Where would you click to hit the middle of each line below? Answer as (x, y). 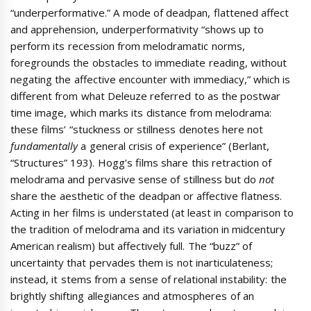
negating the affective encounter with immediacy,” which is (151, 79)
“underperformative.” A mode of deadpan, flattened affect (150, 12)
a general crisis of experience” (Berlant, (175, 145)
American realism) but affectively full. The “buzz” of (132, 245)
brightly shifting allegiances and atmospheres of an (132, 295)
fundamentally (46, 145)
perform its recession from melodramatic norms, (128, 45)
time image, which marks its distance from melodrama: (141, 112)
